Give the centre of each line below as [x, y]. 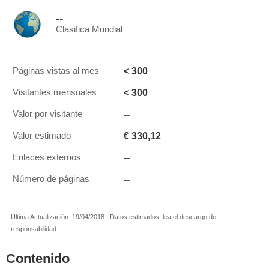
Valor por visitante [47, 114]
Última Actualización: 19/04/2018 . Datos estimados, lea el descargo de [113, 217]
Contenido [38, 258]
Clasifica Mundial [89, 29]
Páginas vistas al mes [56, 71]
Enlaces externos [47, 157]
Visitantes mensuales [55, 92]
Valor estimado [42, 136]
